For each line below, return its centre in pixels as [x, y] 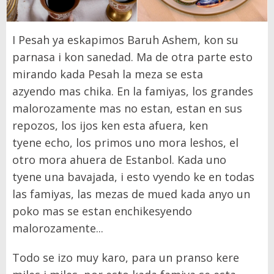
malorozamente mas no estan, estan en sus [127, 108]
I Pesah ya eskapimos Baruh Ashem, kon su [125, 39]
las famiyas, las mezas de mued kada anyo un [131, 194]
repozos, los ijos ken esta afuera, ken [110, 125]
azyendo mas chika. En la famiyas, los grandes [133, 91]
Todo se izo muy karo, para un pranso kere [126, 257]
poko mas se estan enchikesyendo [102, 211]
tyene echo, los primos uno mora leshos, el [125, 142]
